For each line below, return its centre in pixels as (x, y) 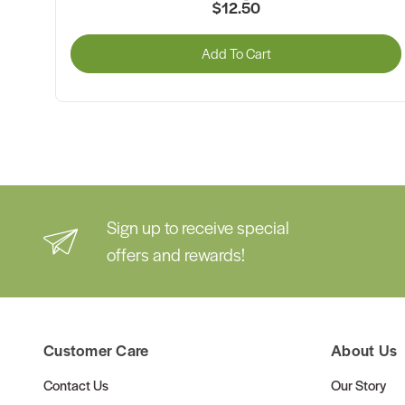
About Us (364, 350)
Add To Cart (236, 53)
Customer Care (96, 350)
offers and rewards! (175, 255)
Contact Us (76, 385)
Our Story (358, 385)
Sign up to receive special (198, 228)
